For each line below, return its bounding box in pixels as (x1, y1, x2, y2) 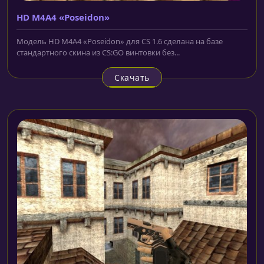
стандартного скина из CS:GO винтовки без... (16, 47, 180, 58)
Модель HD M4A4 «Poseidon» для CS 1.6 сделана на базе (16, 35, 223, 47)
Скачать (114, 71, 150, 83)
